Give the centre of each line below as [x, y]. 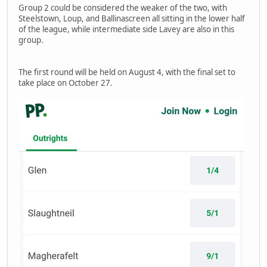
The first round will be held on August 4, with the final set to [127, 72]
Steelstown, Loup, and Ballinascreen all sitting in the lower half [132, 18]
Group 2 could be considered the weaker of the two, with [123, 7]
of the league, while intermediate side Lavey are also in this [126, 29]
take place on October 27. [66, 83]
